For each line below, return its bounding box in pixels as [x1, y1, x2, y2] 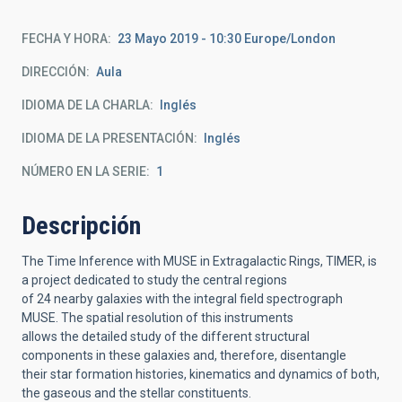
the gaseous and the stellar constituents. [22, 386, 251, 400]
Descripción [22, 211, 141, 240]
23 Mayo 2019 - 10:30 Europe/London [118, 31, 336, 46]
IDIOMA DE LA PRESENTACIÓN [22, 131, 194, 145]
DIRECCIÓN [22, 65, 86, 79]
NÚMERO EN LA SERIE [22, 164, 146, 179]
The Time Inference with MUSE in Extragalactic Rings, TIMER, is [22, 254, 377, 268]
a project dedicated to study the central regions [22, 273, 287, 287]
